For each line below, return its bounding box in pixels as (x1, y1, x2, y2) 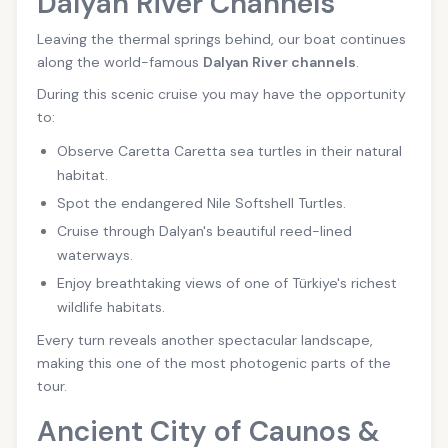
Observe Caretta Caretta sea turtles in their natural (57, 142, 402, 161)
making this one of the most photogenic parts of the (37, 353, 391, 372)
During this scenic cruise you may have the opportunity (37, 85, 406, 104)
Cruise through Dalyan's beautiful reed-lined (57, 222, 352, 241)
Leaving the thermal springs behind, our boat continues (37, 29, 406, 48)
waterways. (57, 246, 133, 265)
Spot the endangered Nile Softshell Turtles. (57, 194, 346, 213)
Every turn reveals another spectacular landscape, (37, 330, 373, 349)
